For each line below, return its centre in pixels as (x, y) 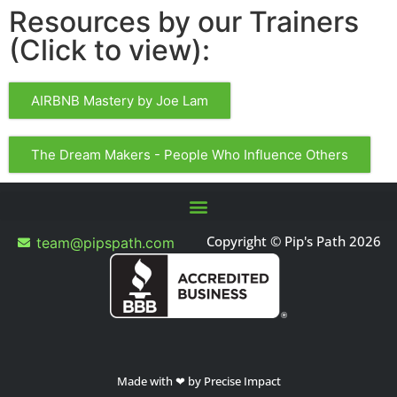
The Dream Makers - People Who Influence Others (190, 155)
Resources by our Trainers (184, 22)
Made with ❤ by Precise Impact (198, 381)
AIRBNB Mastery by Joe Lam (120, 101)
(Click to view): (109, 51)
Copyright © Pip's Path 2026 (293, 241)
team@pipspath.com (105, 243)
